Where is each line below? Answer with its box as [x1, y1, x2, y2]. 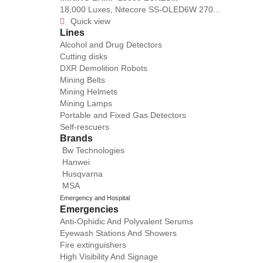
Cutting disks [60, 51, 107, 61]
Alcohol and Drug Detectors [60, 39, 162, 49]
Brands [60, 133, 93, 143]
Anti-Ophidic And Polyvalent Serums [60, 216, 193, 226]
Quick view [68, 16, 110, 26]
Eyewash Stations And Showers [60, 228, 177, 238]
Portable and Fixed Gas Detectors [60, 110, 186, 120]
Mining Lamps [60, 98, 112, 108]
